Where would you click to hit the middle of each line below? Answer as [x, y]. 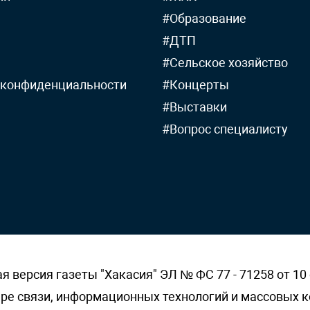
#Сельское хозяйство [225, 63]
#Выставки [194, 107]
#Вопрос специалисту [225, 129]
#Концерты [195, 85]
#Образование [204, 18]
